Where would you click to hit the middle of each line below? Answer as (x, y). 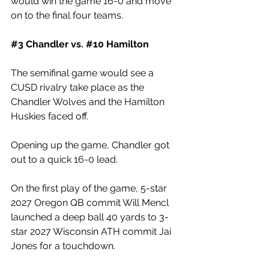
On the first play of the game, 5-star (90, 188)
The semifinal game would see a (83, 73)
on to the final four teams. (68, 15)
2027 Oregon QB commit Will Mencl (91, 203)
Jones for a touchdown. (64, 246)
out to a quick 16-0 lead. (65, 159)
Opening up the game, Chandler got (91, 145)
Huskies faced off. (51, 116)
